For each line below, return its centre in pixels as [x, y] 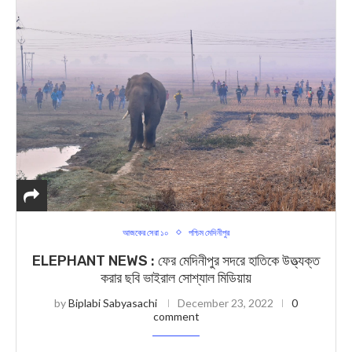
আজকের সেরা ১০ [146, 232]
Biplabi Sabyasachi [113, 303]
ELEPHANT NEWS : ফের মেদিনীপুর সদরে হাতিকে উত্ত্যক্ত [176, 261]
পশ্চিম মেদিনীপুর [209, 232]
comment [176, 316]
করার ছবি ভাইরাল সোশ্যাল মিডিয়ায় [176, 278]
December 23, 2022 [225, 303]
